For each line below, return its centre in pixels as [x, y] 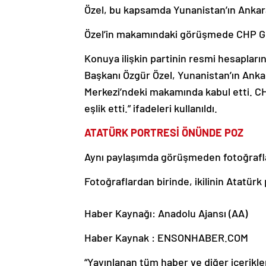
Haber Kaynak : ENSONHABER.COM [166, 238]
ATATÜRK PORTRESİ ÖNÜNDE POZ [164, 133]
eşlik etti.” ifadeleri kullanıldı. [151, 108]
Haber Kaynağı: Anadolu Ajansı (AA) [166, 213]
